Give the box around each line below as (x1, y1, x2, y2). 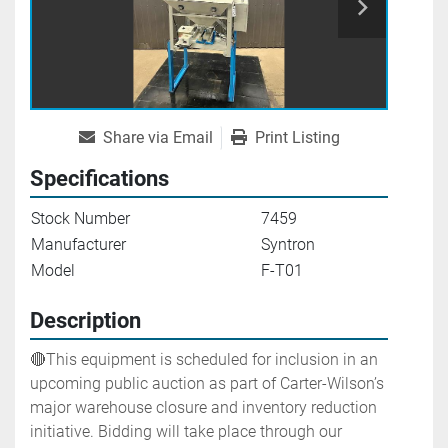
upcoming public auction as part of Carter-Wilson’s (30, 374, 384, 394)
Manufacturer (31, 235, 126, 255)
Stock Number (31, 209, 130, 229)
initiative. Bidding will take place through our (30, 422, 342, 442)
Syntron (261, 235, 315, 255)
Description (30, 308, 141, 334)
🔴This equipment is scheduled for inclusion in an (30, 350, 378, 370)
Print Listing (254, 128, 340, 148)
